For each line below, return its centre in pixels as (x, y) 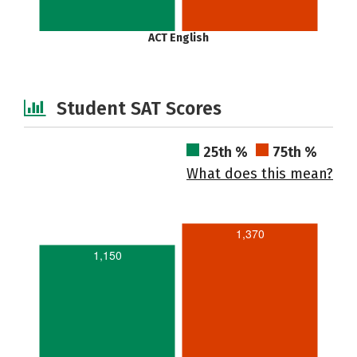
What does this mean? (260, 174)
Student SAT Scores (139, 108)
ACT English (178, 38)
